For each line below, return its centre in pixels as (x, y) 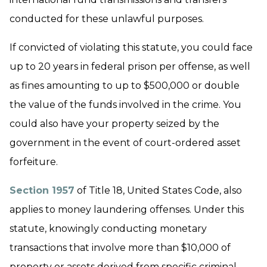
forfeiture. (34, 162)
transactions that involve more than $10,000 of (120, 248)
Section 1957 (42, 190)
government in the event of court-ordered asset (125, 143)
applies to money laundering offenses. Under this (127, 209)
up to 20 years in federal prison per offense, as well (130, 66)
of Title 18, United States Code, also (158, 190)
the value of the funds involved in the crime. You (125, 105)
